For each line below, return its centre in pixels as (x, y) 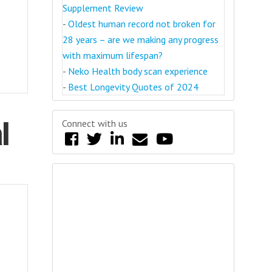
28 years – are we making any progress (141, 39)
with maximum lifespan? (113, 55)
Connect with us (95, 123)
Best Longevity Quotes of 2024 (133, 87)
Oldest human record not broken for (142, 24)
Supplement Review (103, 8)
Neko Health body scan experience (138, 71)
